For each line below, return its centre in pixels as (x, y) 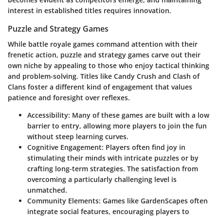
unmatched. (47, 190)
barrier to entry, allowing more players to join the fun (117, 126)
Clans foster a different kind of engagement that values (100, 87)
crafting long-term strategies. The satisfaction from (113, 168)
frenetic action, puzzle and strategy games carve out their (104, 54)
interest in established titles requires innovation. (90, 10)
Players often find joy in (145, 147)
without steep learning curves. (78, 136)
